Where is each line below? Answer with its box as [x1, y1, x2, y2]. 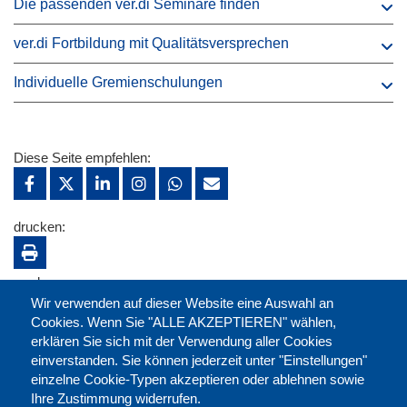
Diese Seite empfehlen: [14, 150, 151, 166]
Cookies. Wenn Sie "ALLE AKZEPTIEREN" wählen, [30, 313, 336, 330]
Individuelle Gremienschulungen [14, 74, 223, 91]
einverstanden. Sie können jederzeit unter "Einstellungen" [30, 352, 367, 368]
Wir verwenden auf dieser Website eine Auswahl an [30, 294, 333, 311]
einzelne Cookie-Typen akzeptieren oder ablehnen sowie [30, 371, 364, 387]
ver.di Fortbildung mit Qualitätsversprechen [14, 35, 289, 52]
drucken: [14, 219, 65, 235]
